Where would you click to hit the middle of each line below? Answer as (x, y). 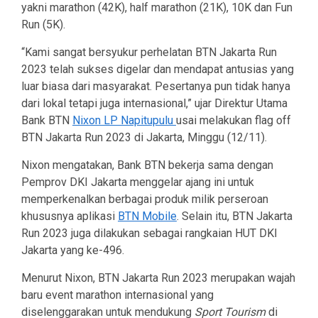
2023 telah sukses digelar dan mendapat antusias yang (158, 70)
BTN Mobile (147, 216)
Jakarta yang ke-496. (73, 251)
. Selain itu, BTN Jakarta (235, 216)
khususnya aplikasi (70, 216)
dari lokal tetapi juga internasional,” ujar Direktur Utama (154, 104)
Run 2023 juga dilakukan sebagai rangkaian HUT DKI (149, 234)
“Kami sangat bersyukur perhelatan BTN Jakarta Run (149, 53)
